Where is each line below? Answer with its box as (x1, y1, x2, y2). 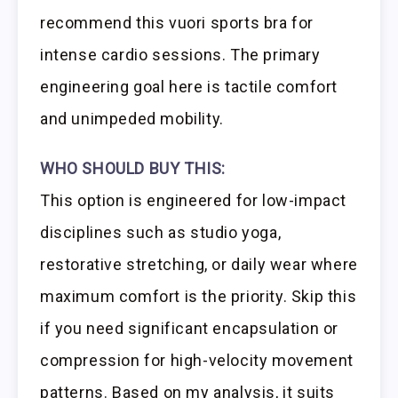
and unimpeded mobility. (40, 108, 224, 128)
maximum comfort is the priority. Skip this (40, 287, 357, 306)
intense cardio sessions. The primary (40, 44, 321, 64)
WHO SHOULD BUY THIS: (40, 159, 226, 179)
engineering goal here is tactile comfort (40, 76, 338, 96)
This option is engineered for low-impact (40, 191, 347, 211)
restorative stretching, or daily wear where (40, 255, 358, 275)
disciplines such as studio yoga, (40, 223, 282, 243)
